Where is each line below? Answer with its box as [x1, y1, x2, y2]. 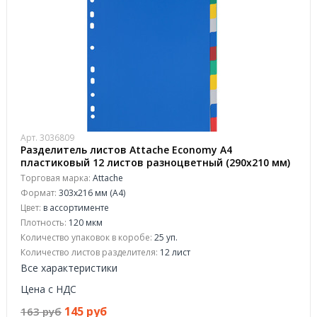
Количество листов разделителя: [21, 246, 158, 258]
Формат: [21, 187, 57, 199]
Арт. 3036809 [21, 132, 74, 144]
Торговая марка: [21, 172, 91, 184]
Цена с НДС [21, 282, 76, 296]
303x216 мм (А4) [57, 187, 125, 199]
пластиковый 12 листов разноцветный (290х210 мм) [21, 156, 290, 169]
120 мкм [67, 217, 103, 229]
